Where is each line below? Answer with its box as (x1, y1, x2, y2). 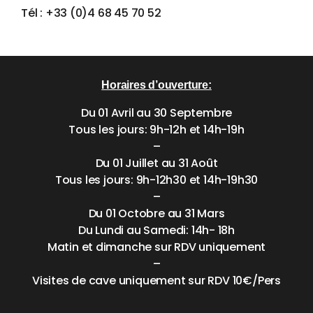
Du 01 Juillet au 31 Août (95, 155, 218, 172)
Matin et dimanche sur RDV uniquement (47, 239, 266, 256)
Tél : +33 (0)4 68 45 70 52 (21, 5, 161, 22)
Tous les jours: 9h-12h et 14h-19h (68, 122, 245, 138)
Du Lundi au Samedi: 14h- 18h (78, 222, 235, 239)
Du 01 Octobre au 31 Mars (88, 205, 225, 222)
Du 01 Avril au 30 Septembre (80, 105, 233, 122)
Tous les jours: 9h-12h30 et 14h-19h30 (54, 172, 259, 189)
